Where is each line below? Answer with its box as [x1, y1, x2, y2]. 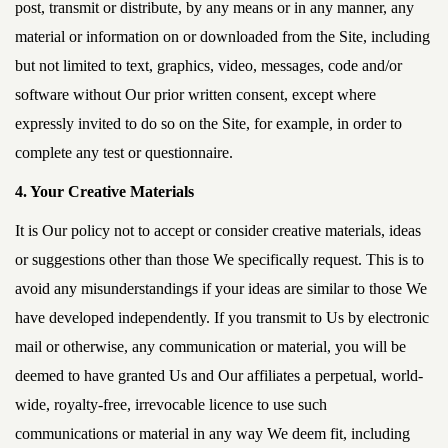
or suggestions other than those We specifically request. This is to [15, 251, 424, 268]
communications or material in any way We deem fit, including [15, 425, 410, 442]
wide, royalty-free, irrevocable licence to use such [15, 396, 327, 413]
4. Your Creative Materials [15, 183, 194, 200]
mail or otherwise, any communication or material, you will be [15, 338, 406, 355]
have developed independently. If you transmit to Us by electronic [15, 309, 429, 326]
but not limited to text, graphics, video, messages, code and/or [15, 57, 402, 74]
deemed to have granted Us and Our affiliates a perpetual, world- [15, 367, 423, 384]
